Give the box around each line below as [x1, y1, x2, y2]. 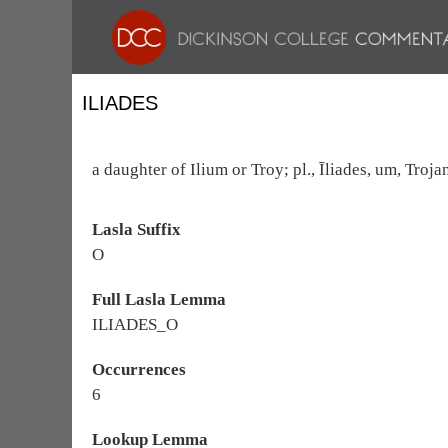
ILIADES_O [92, 315, 178, 334]
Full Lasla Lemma [92, 290, 226, 309]
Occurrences [92, 360, 186, 379]
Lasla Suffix [92, 220, 181, 239]
